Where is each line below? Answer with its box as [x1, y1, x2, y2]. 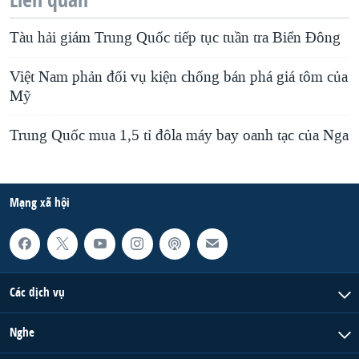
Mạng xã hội [10, 194, 70, 212]
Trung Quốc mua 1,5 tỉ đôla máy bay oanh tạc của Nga [10, 126, 349, 146]
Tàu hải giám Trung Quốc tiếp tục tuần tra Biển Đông [10, 28, 341, 48]
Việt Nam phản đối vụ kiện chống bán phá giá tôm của [10, 67, 348, 87]
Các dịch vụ [10, 283, 65, 301]
